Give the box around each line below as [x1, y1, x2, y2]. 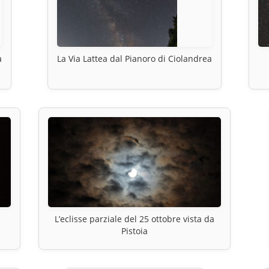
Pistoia [121, 225, 148, 237]
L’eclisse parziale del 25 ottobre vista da [54, 213, 214, 225]
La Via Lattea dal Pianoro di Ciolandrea [56, 52, 212, 64]
